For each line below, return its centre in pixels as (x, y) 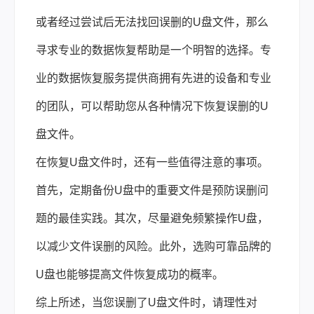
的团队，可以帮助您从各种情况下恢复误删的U (152, 106)
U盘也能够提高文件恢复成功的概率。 (130, 274)
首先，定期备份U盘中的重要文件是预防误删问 (152, 190)
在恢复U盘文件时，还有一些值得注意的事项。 (152, 162)
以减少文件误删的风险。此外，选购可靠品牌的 (153, 246)
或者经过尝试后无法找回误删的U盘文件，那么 (152, 22)
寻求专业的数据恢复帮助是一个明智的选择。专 (153, 50)
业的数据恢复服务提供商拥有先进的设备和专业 (153, 78)
